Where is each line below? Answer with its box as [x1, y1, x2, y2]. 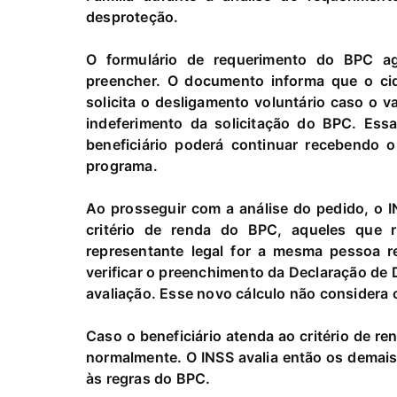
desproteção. [86, 8, 179, 27]
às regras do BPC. [86, 370, 211, 388]
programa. [86, 157, 158, 175]
